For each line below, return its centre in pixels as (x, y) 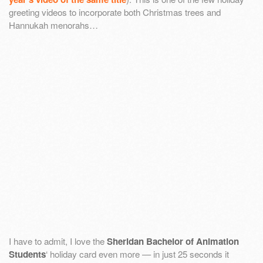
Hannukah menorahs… (53, 25)
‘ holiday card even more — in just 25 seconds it (137, 254)
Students (27, 254)
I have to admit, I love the (58, 241)
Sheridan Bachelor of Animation (173, 242)
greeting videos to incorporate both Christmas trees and (115, 12)
